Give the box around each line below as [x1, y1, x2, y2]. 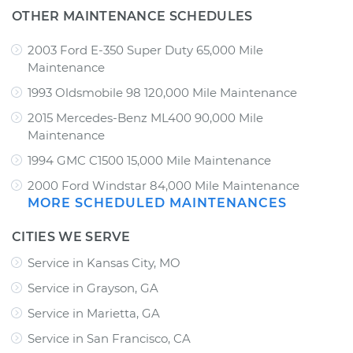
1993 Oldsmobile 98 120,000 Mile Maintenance [28, 85, 297, 100]
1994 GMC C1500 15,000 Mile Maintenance [28, 153, 271, 168]
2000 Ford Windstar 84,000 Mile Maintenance [28, 178, 299, 193]
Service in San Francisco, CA [28, 331, 191, 346]
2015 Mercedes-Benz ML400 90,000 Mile [28, 110, 263, 125]
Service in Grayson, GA [28, 281, 158, 295]
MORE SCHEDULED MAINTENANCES [28, 195, 287, 210]
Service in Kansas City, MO [28, 255, 180, 270]
